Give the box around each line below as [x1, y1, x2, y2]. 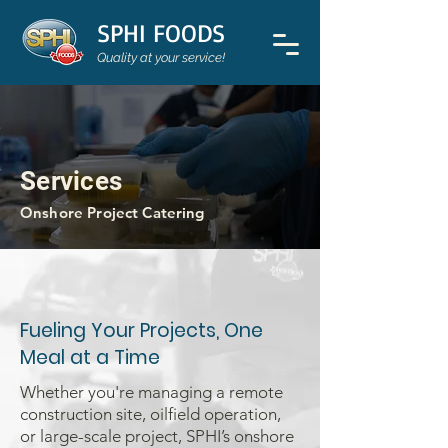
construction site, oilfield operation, [20, 404, 281, 424]
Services [20, 166, 123, 196]
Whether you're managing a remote [20, 382, 283, 402]
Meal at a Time [20, 344, 160, 371]
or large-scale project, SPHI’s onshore [20, 426, 294, 446]
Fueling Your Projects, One [20, 317, 263, 344]
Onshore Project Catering [20, 203, 205, 222]
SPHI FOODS [97, 17, 225, 48]
